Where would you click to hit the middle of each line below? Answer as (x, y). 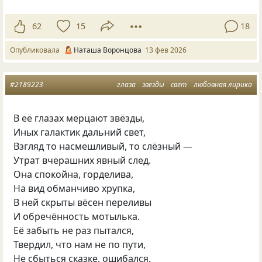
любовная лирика (223, 84)
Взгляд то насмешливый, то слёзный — (103, 146)
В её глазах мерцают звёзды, (79, 118)
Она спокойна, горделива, (74, 174)
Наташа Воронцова (108, 50)
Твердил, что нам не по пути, (80, 244)
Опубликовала (37, 50)
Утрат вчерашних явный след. (82, 160)
